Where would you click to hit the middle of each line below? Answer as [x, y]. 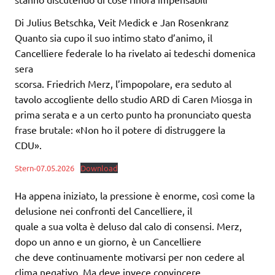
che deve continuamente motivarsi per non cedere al [130, 256]
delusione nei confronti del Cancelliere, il [103, 210]
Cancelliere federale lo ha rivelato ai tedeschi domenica [135, 53]
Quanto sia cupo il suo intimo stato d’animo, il [114, 38]
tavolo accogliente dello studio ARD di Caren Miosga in [134, 99]
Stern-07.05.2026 [45, 168]
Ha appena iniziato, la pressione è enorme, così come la [135, 195]
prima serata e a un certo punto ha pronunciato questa [133, 114]
